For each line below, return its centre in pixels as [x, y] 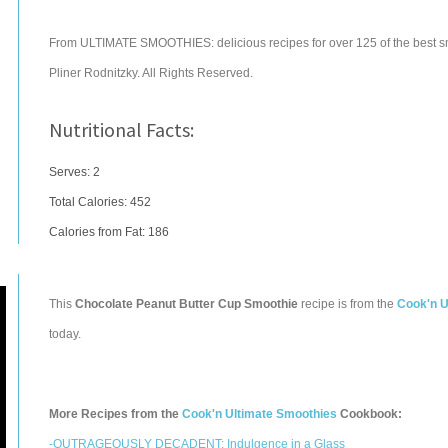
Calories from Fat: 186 [109, 232]
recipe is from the [347, 304]
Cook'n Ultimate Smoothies [259, 414]
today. [65, 334]
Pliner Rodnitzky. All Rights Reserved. [151, 73]
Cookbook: [369, 414]
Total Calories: [89, 202]
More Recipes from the [115, 414]
